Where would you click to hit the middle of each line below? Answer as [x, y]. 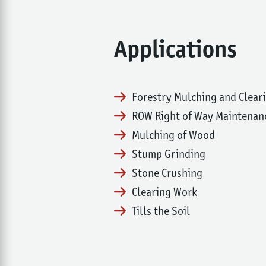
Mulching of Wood [173, 135]
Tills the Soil [161, 211]
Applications [175, 49]
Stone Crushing [167, 173]
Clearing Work [164, 192]
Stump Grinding [169, 154]
